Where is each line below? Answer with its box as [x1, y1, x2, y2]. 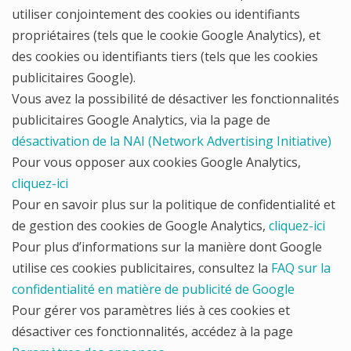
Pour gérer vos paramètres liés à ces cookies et [12, 302, 290, 319]
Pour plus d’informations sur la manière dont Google [12, 238, 322, 255]
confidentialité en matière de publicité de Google [12, 280, 295, 298]
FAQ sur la [271, 259, 331, 277]
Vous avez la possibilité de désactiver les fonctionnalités [12, 90, 339, 107]
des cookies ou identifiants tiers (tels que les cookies [12, 48, 318, 65]
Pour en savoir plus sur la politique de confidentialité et [12, 196, 335, 213]
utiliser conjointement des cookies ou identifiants [12, 5, 300, 23]
